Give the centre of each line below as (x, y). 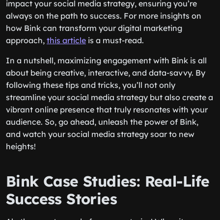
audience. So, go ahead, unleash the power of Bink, (102, 122)
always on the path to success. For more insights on (104, 16)
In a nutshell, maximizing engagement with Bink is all (106, 60)
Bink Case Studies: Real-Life (108, 181)
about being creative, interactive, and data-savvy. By (106, 73)
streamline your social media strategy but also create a (110, 97)
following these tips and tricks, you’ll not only (91, 85)
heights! (21, 146)
